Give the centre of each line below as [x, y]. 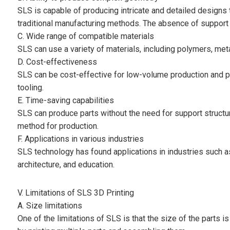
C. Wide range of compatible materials [85, 36]
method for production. [58, 126]
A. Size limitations [50, 206]
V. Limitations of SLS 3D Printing [75, 193]
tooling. [30, 88]
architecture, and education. [66, 165]
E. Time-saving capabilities [65, 101]
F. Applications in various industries [80, 139]
